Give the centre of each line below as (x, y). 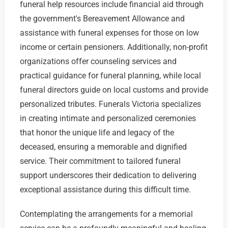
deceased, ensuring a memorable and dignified (103, 147)
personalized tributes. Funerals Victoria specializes (110, 104)
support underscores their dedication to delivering (108, 176)
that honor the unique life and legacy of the (97, 133)
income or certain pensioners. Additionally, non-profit (113, 47)
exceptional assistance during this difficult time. (105, 190)
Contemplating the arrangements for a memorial (106, 214)
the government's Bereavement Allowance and (102, 19)
